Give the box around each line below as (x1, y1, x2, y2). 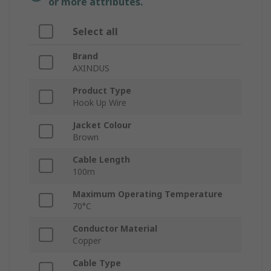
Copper (73, 235, 101, 247)
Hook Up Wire (73, 97, 126, 109)
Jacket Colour (73, 119, 131, 131)
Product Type (73, 85, 131, 97)
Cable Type (73, 257, 121, 269)
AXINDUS (73, 62, 109, 74)
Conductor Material (73, 223, 157, 235)
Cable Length (73, 154, 130, 166)
